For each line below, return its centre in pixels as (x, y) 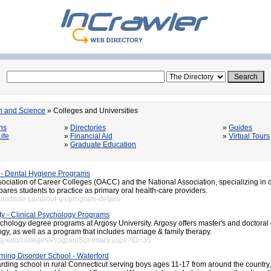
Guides (240, 128)
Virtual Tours (249, 136)
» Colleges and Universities (92, 111)
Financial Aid (91, 136)
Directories (88, 128)
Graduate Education (103, 145)
